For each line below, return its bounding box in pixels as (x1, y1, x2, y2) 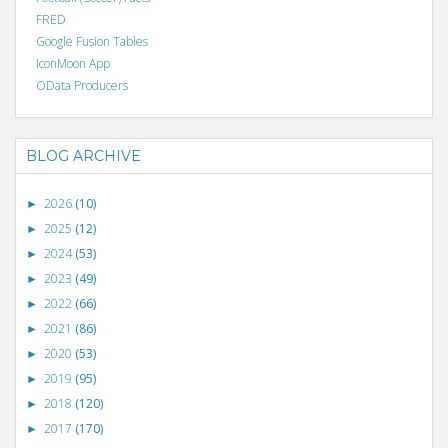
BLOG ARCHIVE (26, 147, 141, 166)
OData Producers (36, 77, 128, 95)
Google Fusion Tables (36, 33, 148, 51)
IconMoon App (36, 55, 110, 73)
